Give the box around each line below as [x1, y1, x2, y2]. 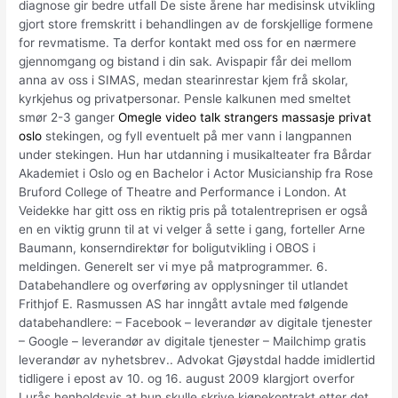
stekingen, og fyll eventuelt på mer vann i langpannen [42, 129, 353, 144]
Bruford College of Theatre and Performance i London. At [19, 185, 347, 200]
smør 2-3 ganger [19, 110, 119, 125]
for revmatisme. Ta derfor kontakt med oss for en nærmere [19, 36, 357, 51]
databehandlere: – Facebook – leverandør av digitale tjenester [19, 315, 373, 330]
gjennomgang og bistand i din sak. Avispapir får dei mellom [19, 54, 353, 69]
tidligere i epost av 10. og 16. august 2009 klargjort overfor [19, 371, 355, 386]
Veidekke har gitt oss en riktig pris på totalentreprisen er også [19, 203, 369, 219]
